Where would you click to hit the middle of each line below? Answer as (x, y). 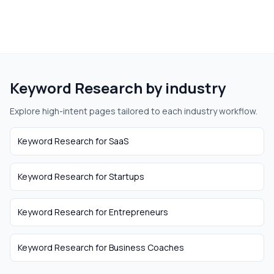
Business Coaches (146, 247)
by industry (184, 88)
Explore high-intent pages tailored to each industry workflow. (134, 111)
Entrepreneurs (139, 212)
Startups (127, 176)
